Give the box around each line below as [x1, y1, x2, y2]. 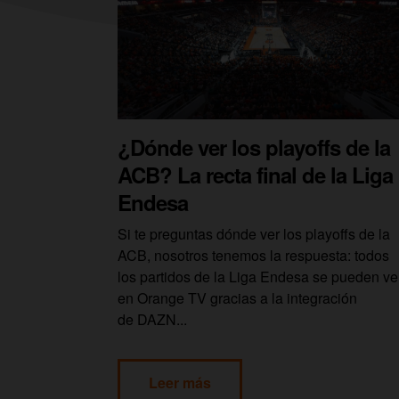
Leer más [149, 371, 211, 393]
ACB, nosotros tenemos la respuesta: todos [118, 244, 389, 265]
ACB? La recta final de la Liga [118, 159, 393, 190]
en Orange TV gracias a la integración [118, 287, 357, 308]
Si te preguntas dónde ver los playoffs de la [118, 223, 390, 244]
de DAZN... [118, 308, 187, 330]
